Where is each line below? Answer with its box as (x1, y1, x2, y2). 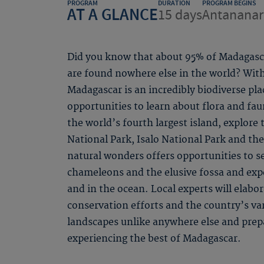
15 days (158, 6, 202, 24)
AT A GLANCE (67, 4, 158, 26)
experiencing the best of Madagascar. (67, 233, 241, 245)
